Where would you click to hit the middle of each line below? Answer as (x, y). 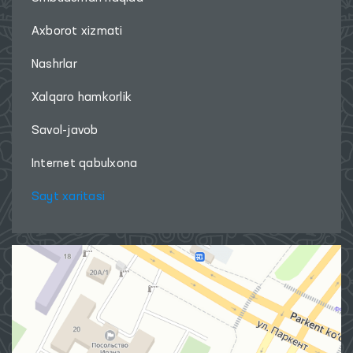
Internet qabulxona (85, 164)
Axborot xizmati (77, 32)
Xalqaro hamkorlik (82, 98)
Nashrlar (54, 65)
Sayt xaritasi (69, 197)
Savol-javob (65, 131)
